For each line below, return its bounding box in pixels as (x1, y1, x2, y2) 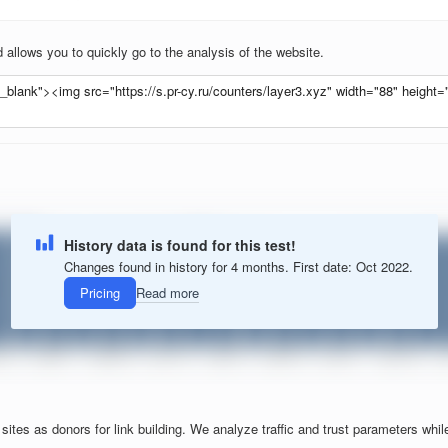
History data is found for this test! (63, 234, 296, 255)
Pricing (79, 283, 120, 303)
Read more (135, 283, 199, 303)
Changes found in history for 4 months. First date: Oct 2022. (63, 256, 413, 276)
